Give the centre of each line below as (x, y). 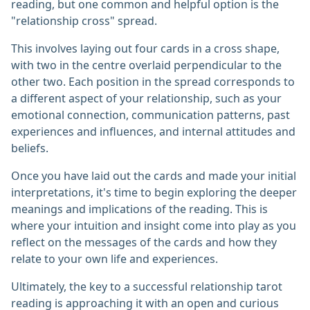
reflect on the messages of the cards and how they (144, 243)
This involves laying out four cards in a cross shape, (145, 49)
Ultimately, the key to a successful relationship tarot (147, 287)
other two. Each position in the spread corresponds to (153, 82)
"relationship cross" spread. (84, 21)
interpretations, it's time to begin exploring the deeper (154, 193)
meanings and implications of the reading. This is (139, 209)
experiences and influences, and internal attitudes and (153, 132)
